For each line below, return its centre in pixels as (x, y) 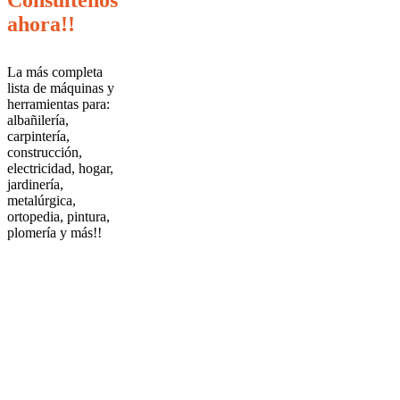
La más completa (55, 72)
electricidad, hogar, (60, 169)
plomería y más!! (54, 233)
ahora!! (41, 25)
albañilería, (38, 121)
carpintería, (38, 137)
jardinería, (35, 185)
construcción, (45, 153)
